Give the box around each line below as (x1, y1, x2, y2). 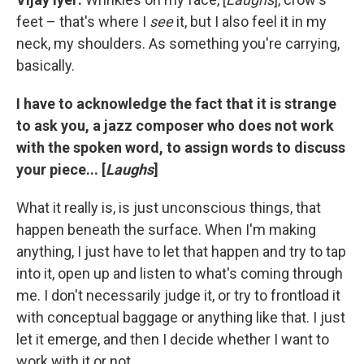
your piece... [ (16, 160, 106, 178)
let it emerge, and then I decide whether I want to (16, 330, 329, 348)
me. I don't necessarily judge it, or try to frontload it (16, 286, 340, 304)
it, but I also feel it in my (173, 12, 327, 30)
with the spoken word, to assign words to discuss (16, 138, 345, 156)
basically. (16, 56, 75, 74)
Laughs (106, 160, 154, 178)
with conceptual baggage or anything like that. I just (16, 308, 345, 326)
